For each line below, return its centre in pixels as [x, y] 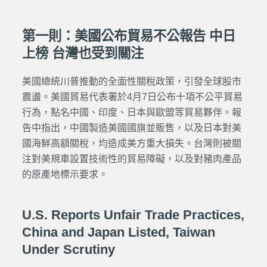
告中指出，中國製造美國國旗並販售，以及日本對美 [131, 128]
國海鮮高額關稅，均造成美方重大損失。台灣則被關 [131, 143]
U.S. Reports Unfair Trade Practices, [133, 215]
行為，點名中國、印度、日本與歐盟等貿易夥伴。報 [131, 112]
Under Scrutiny [68, 250]
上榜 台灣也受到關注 [83, 53]
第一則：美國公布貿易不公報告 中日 [128, 36]
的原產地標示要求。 [65, 174]
